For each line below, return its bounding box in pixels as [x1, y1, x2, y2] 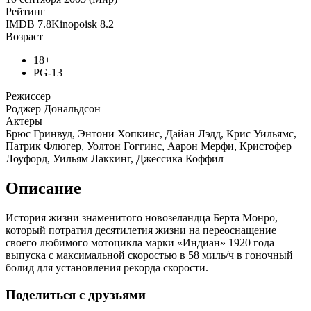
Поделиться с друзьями [6, 287, 146, 302]
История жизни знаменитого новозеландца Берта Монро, [6, 212, 278, 224]
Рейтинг [6, 6, 45, 18]
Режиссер [6, 90, 51, 103]
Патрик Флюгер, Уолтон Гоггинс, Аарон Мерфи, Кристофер [6, 140, 292, 153]
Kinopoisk [51, 18, 97, 31]
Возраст [6, 31, 43, 43]
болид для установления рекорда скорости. [6, 262, 208, 274]
